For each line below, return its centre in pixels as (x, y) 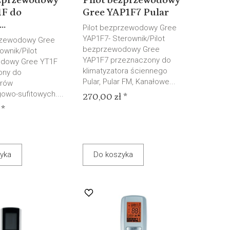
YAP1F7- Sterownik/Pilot (124, 39)
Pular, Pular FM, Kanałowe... (129, 82)
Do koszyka (113, 155)
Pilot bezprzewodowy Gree (130, 28)
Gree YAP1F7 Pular (126, 12)
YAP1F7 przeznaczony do (127, 60)
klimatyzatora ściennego (125, 71)
